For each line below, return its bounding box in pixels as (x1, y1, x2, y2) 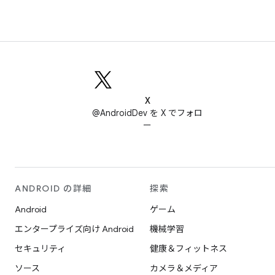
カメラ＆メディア (150, 263, 218, 274)
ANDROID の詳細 (15, 183, 92, 194)
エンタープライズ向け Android (15, 223, 134, 234)
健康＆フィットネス (150, 243, 227, 254)
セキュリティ (15, 243, 66, 254)
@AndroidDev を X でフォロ (92, 107, 203, 118)
